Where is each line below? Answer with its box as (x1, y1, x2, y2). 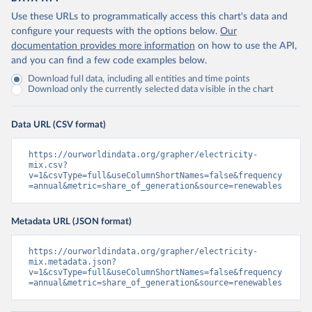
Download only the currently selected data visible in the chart (28, 85, 274, 95)
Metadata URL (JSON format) (11, 217, 132, 227)
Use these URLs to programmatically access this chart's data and (11, 12, 288, 22)
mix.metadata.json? (29, 257, 116, 267)
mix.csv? (29, 160, 68, 171)
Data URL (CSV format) (11, 120, 106, 130)
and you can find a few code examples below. (11, 56, 207, 66)
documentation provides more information (11, 41, 195, 52)
